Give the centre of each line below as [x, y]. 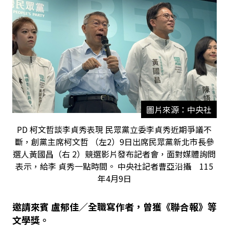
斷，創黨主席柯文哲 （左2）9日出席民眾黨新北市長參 [114, 141]
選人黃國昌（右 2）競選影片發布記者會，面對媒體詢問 [114, 154]
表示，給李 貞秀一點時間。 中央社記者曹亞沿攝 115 [114, 166]
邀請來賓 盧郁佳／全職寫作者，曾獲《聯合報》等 [114, 206]
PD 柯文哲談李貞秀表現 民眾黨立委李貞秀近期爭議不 [114, 129]
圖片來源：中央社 [179, 109]
